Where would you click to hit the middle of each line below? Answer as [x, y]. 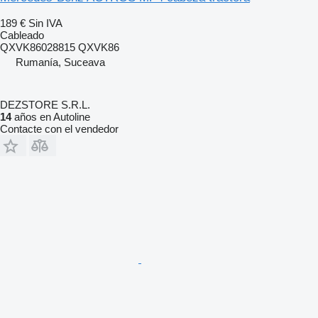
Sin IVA [45, 23]
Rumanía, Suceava [60, 62]
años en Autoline [51, 116]
